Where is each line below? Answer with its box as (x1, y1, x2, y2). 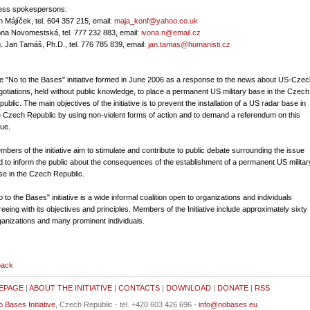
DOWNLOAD (165, 284, 211, 292)
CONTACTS (118, 284, 160, 292)
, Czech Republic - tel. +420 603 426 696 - (55, 300, 199, 309)
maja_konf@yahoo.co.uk (114, 17, 198, 25)
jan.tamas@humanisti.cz (148, 40, 230, 48)
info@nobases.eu (198, 300, 257, 309)
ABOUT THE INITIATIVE (28, 284, 112, 292)
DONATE (217, 284, 248, 292)
